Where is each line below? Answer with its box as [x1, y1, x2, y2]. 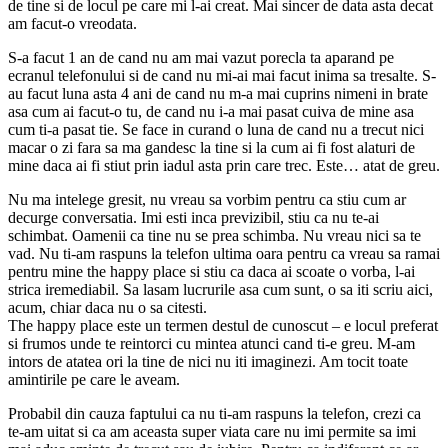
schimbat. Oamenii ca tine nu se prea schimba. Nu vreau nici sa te [8, 226, 421, 244]
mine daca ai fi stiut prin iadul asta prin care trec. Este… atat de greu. [8, 156, 440, 174]
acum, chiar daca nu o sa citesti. [8, 298, 207, 316]
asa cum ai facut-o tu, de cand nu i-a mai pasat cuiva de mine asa [8, 102, 414, 120]
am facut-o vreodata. [8, 14, 137, 32]
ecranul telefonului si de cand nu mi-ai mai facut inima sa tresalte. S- [8, 66, 436, 84]
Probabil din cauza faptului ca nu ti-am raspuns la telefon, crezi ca [8, 404, 421, 422]
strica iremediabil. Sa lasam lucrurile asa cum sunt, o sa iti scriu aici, [8, 280, 433, 298]
